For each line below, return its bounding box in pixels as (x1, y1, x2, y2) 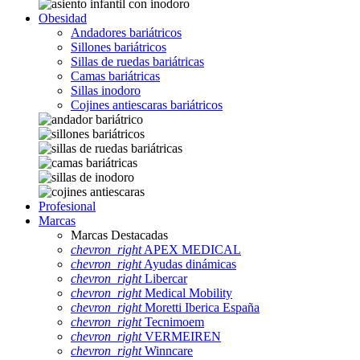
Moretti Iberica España (141, 300, 260, 314)
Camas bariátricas (71, 68, 160, 83)
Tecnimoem (141, 314, 204, 329)
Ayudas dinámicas (141, 256, 236, 271)
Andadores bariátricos (71, 25, 182, 39)
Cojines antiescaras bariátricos (71, 97, 223, 112)
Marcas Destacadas (71, 227, 168, 242)
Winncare (141, 343, 193, 358)
